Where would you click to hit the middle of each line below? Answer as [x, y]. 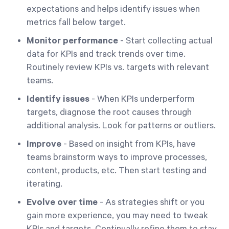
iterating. [44, 184]
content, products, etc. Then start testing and [117, 171]
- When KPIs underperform [142, 99]
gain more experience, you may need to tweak [117, 216]
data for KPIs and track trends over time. [106, 54]
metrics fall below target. [76, 22]
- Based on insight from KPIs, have [129, 144]
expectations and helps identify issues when [113, 9]
